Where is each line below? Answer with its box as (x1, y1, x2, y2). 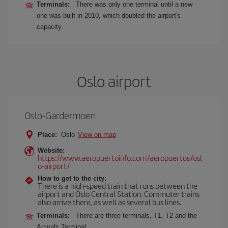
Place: (38, 131, 57, 138)
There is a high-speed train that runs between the (38, 180, 197, 191)
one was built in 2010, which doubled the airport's (37, 12, 181, 19)
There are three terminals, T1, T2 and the (76, 212, 197, 219)
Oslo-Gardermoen (24, 108, 96, 122)
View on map (78, 131, 116, 138)
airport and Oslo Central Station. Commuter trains (38, 188, 199, 199)
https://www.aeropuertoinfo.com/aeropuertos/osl (38, 152, 202, 163)
